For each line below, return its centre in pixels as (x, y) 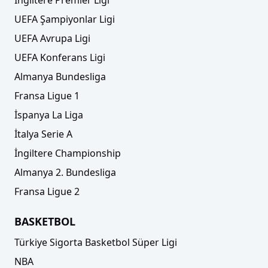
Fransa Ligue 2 (47, 192)
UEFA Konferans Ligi (60, 58)
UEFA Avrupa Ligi (52, 39)
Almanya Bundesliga (60, 77)
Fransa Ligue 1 (47, 96)
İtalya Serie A (43, 134)
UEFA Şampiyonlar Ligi (65, 19)
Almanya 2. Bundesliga (65, 173)
